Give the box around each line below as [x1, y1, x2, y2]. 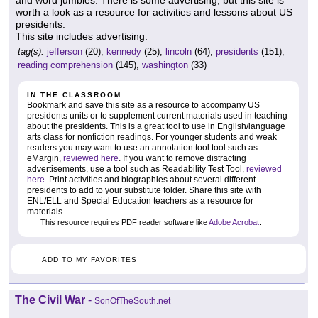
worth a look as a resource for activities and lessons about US [16, 6, 292, 18]
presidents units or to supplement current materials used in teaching [27, 110, 287, 121]
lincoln [165, 45, 192, 57]
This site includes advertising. [16, 30, 148, 42]
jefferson [47, 45, 82, 57]
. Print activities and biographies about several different [45, 174, 256, 185]
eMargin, [27, 153, 63, 163]
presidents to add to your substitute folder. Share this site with [27, 185, 261, 195]
